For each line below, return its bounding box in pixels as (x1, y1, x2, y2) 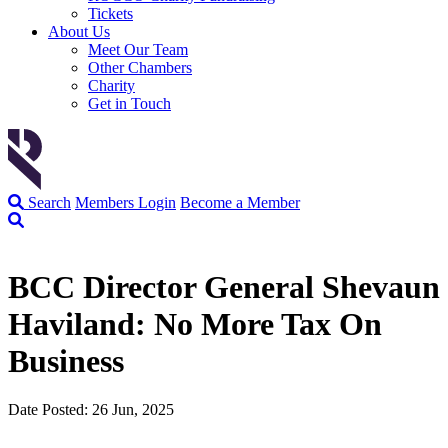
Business (8, 342, 132, 379)
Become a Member (180, 193, 300, 211)
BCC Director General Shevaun (8, 268, 440, 305)
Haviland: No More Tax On (8, 305, 382, 342)
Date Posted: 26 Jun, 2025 (8, 401, 174, 419)
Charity (88, 76, 135, 94)
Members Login (75, 193, 176, 211)
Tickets (88, 4, 133, 22)
